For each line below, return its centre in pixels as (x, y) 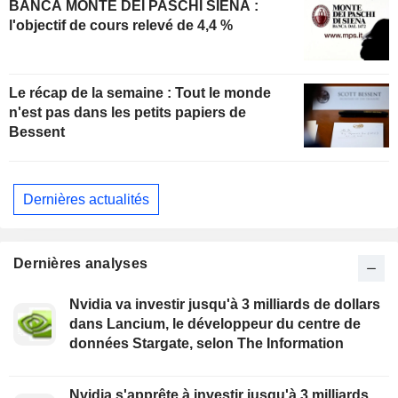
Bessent (37, 132)
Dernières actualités (86, 199)
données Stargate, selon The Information (207, 344)
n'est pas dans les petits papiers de (127, 113)
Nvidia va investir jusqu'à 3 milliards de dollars (225, 305)
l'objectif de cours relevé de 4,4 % (121, 26)
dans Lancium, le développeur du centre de (215, 324)
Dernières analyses (81, 264)
